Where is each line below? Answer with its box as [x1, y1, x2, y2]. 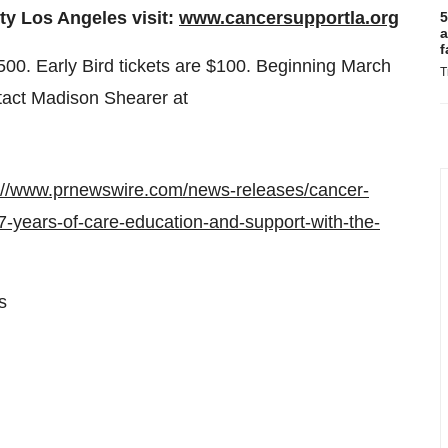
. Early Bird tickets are [26, 56, 206, 76]
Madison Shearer [31, 88, 168, 108]
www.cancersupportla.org [179, 8, 399, 28]
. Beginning [246, 56, 341, 76]
